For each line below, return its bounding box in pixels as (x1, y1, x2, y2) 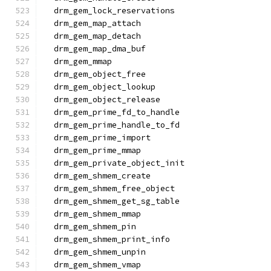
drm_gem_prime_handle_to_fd (44, 120, 180, 130)
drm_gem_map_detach (44, 31, 141, 41)
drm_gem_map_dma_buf (44, 44, 146, 54)
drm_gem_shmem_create (44, 171, 151, 181)
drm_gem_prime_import (44, 132, 151, 143)
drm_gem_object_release (44, 94, 160, 105)
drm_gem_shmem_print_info (44, 234, 170, 244)
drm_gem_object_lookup (44, 82, 155, 92)
